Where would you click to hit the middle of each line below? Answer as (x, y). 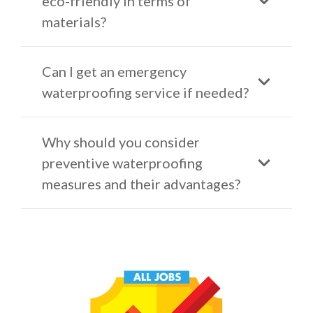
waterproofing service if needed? (145, 92)
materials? (74, 21)
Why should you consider (121, 141)
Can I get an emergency (114, 71)
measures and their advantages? (141, 183)
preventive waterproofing (122, 162)
